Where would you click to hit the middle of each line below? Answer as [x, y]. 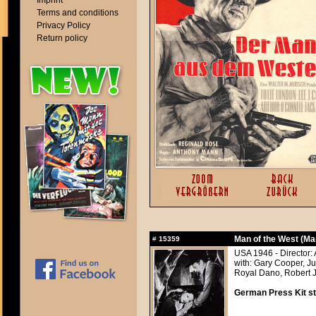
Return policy [62, 38]
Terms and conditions [78, 13]
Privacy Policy [63, 25]
